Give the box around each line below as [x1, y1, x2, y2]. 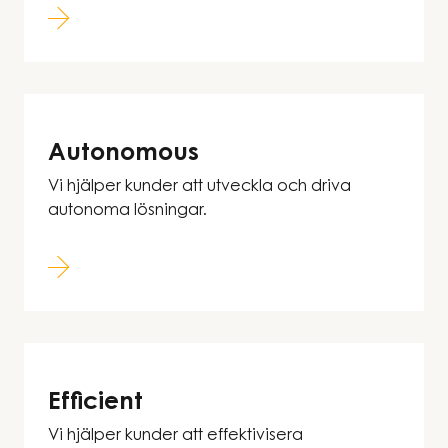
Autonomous [48, 142, 199, 166]
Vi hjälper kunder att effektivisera [48, 428, 303, 444]
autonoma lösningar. [48, 203, 207, 219]
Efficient [48, 391, 143, 415]
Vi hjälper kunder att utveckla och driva [48, 179, 351, 195]
